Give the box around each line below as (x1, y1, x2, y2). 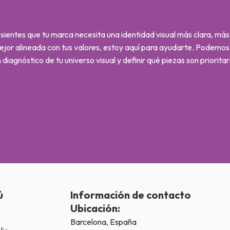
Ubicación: (70, 202, 121, 215)
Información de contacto (70, 188, 191, 202)
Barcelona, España (70, 217, 137, 227)
